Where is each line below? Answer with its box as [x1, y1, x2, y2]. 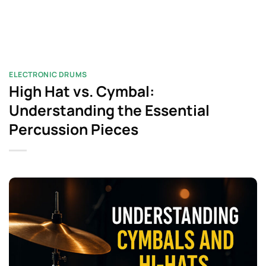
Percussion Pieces [9, 119, 138, 140]
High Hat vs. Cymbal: [9, 81, 154, 102]
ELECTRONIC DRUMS [9, 69, 87, 80]
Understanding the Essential [9, 100, 210, 121]
